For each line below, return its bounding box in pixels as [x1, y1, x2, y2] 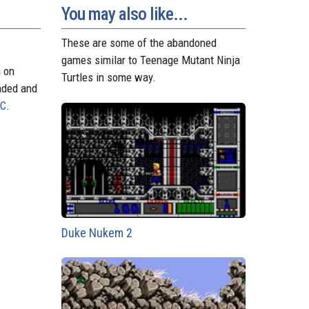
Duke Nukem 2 [61, 226, 132, 241]
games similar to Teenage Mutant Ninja [61, 52, 240, 67]
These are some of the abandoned [61, 35, 217, 50]
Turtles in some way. [61, 70, 156, 84]
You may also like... [61, 3, 188, 24]
